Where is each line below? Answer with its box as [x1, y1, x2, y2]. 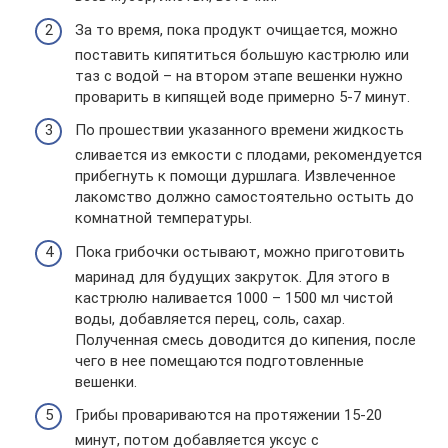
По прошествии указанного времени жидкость [75, 121, 404, 139]
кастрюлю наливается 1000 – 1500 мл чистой [75, 288, 393, 307]
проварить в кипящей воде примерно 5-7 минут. [75, 87, 410, 106]
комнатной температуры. [75, 209, 252, 227]
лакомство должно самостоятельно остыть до [75, 188, 414, 206]
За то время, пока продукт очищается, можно [75, 20, 398, 39]
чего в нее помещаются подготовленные [75, 351, 364, 370]
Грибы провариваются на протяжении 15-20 [75, 406, 382, 424]
